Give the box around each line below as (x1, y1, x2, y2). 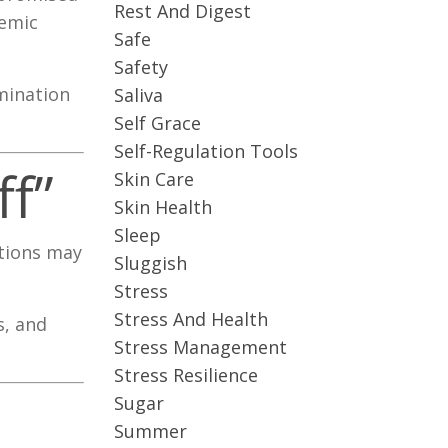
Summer (113, 419, 187, 443)
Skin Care (113, 167, 194, 191)
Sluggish (113, 251, 187, 275)
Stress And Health (113, 307, 268, 331)
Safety (113, 55, 168, 79)
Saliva (113, 83, 163, 107)
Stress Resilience (113, 363, 258, 387)
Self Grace (113, 111, 201, 135)
